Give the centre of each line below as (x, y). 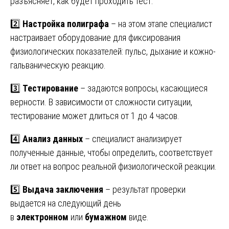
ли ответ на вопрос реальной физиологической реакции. (113, 166)
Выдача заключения (63, 189)
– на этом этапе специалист (161, 24)
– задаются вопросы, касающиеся (143, 88)
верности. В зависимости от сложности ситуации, (101, 102)
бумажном (106, 217)
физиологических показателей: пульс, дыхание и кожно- (113, 51)
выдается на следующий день (66, 203)
